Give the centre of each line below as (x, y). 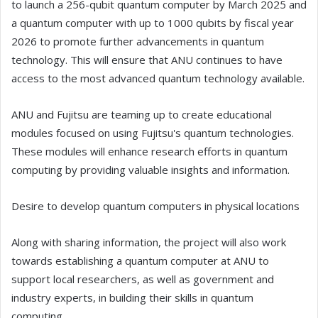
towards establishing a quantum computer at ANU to (140, 261)
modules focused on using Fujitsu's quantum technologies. (153, 133)
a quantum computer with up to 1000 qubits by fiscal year (153, 23)
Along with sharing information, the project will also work (149, 242)
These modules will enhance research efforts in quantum (149, 152)
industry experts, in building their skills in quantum (132, 298)
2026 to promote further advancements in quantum (138, 42)
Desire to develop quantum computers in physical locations (155, 206)
